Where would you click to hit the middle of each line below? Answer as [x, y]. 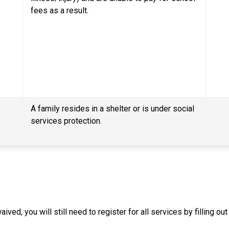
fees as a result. [60, 10]
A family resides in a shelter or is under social [113, 108]
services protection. [66, 121]
